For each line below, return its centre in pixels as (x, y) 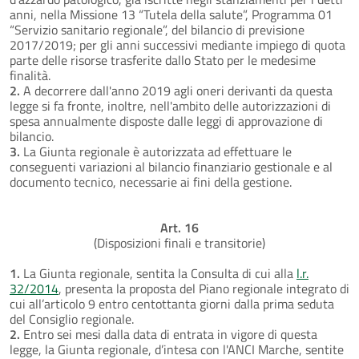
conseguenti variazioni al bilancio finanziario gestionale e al (171, 166)
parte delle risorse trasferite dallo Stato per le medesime (163, 60)
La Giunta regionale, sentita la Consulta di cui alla (158, 273)
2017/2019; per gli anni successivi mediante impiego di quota (177, 44)
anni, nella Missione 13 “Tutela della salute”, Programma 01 (171, 14)
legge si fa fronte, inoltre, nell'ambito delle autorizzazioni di (170, 105)
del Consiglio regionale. (72, 319)
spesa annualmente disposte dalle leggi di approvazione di (166, 121)
